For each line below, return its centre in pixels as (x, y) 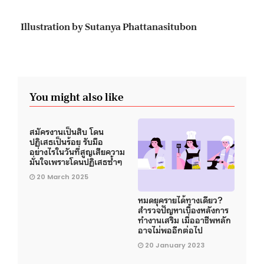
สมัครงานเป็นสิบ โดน (67, 131)
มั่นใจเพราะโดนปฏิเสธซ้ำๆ (76, 161)
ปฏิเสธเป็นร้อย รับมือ (66, 141)
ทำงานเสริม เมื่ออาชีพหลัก (184, 220)
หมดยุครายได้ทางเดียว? (180, 200)
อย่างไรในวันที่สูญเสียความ (77, 151)
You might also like (76, 97)
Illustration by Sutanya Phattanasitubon (107, 27)
